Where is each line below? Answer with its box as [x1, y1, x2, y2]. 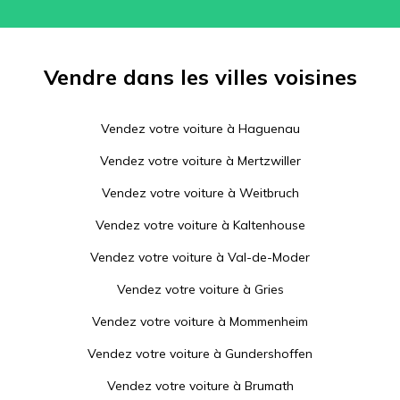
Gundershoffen [225, 346, 312, 362]
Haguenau [237, 121, 300, 137]
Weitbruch [238, 185, 299, 201]
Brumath [244, 378, 294, 394]
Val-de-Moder [228, 249, 310, 265]
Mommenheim [229, 313, 308, 329]
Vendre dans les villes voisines [43, 63, 357, 90]
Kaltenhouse [232, 217, 305, 233]
